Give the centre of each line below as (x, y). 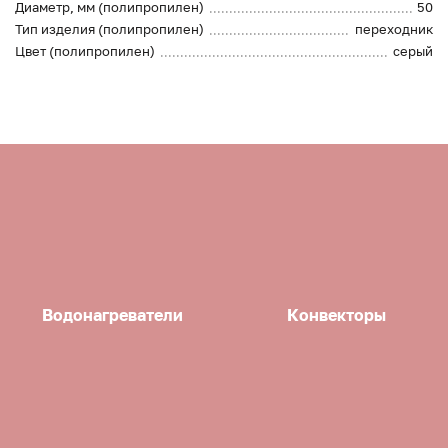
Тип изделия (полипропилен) (109, 29)
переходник (394, 29)
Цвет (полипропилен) (85, 51)
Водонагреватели (112, 314)
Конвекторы (336, 314)
